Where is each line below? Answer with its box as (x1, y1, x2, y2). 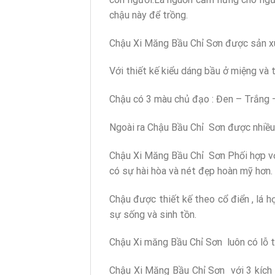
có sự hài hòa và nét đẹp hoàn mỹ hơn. (109, 165, 273, 177)
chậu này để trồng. (109, 9, 188, 21)
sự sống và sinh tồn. (109, 208, 196, 220)
